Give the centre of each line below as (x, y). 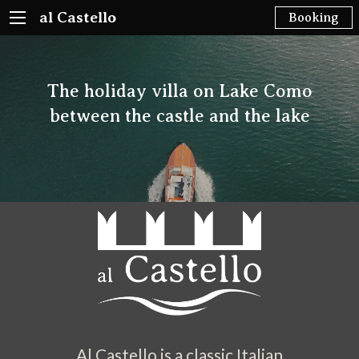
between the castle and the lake (179, 116)
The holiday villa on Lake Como (179, 91)
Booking (314, 17)
